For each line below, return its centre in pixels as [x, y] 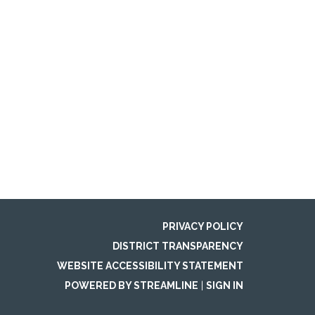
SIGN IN [225, 286]
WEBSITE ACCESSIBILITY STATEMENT [150, 266]
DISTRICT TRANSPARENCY [178, 246]
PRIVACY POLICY [203, 227]
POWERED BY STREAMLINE [131, 286]
